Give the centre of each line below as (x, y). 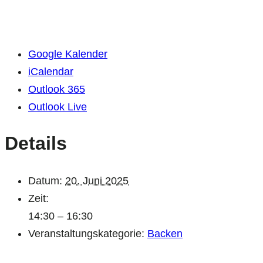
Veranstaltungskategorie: (86, 233)
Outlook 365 (57, 89)
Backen (165, 233)
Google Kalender (68, 54)
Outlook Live (58, 107)
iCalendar (51, 71)
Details (36, 144)
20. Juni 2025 (97, 181)
